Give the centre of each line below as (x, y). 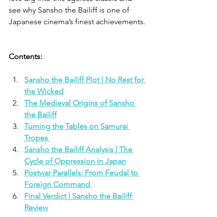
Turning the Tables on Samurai (77, 126)
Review (36, 207)
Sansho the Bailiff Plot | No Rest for (85, 79)
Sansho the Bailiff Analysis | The (79, 149)
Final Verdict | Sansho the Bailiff (79, 196)
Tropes (37, 138)
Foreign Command (58, 184)
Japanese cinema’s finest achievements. (77, 21)
